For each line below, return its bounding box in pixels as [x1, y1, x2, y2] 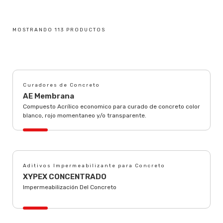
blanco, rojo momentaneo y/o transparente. [23, 112, 146, 119]
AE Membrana [23, 92, 74, 101]
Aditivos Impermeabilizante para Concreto [23, 163, 165, 169]
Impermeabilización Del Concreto [23, 184, 116, 191]
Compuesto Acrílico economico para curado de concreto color [23, 103, 200, 110]
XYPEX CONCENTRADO [23, 172, 107, 181]
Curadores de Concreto [23, 82, 100, 88]
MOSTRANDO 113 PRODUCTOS [12, 27, 106, 33]
